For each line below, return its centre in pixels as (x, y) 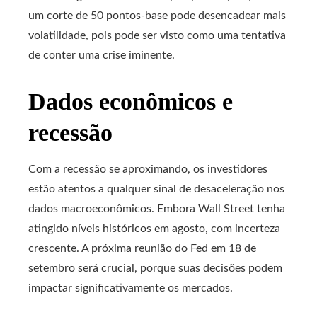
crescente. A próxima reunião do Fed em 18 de (142, 248)
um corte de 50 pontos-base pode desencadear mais (157, 16)
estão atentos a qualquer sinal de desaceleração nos (156, 189)
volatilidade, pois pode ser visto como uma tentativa (157, 35)
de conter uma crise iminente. (102, 55)
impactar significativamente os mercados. (131, 288)
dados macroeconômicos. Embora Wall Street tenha (157, 209)
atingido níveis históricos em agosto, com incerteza (154, 229)
